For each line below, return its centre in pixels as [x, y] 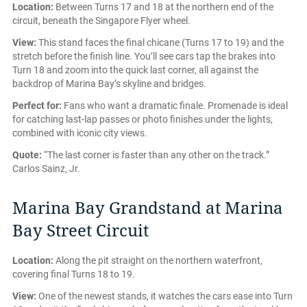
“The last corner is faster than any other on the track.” [156, 155]
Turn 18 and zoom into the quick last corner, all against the [135, 70]
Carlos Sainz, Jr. [46, 168]
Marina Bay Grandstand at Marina [148, 208]
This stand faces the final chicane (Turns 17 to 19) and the [160, 42]
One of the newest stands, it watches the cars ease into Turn [164, 296]
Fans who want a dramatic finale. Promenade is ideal [175, 105]
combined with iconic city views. [80, 133]
